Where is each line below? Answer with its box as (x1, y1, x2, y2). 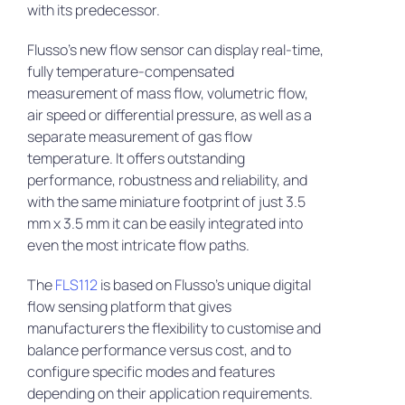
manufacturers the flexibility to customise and (26, 318, 321, 339)
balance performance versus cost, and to (26, 340, 291, 361)
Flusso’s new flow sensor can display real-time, (26, 40, 324, 61)
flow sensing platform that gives (26, 297, 231, 317)
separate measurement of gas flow (26, 127, 252, 147)
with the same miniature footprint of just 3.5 (26, 192, 306, 212)
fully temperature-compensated (26, 61, 234, 82)
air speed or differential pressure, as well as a (26, 105, 312, 126)
